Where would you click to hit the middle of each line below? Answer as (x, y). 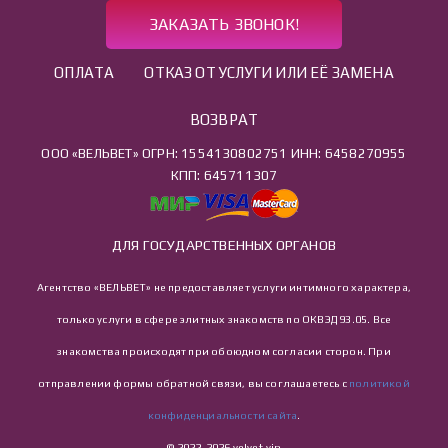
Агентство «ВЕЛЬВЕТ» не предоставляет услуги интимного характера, (224, 287)
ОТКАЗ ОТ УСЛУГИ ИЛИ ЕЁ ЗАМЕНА (269, 73)
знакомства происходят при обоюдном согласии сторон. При (224, 351)
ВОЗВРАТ (224, 120)
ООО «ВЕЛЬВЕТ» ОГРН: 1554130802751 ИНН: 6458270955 (224, 154)
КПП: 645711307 (224, 176)
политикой (379, 383)
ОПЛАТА (84, 73)
